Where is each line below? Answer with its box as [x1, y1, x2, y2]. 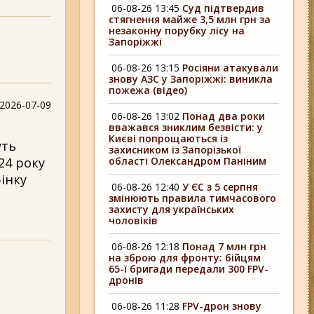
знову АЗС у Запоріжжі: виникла [109, 72, 273, 86]
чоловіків [109, 214, 158, 227]
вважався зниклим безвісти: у [109, 121, 264, 134]
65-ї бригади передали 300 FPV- [109, 262, 269, 275]
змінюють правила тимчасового [109, 191, 277, 205]
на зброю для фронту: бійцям [109, 251, 261, 264]
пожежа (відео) [109, 83, 188, 97]
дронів [109, 273, 144, 287]
